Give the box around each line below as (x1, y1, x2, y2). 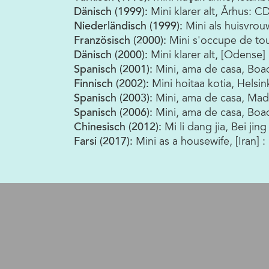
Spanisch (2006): (74, 108, 156, 119)
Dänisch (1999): (74, 7, 151, 19)
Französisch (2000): (74, 36, 169, 47)
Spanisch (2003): (74, 94, 156, 105)
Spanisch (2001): (74, 65, 156, 76)
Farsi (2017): (74, 137, 136, 148)
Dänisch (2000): (74, 50, 151, 62)
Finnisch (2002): (74, 79, 152, 91)
